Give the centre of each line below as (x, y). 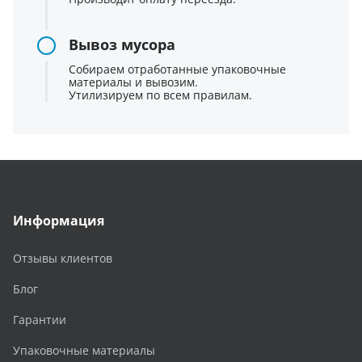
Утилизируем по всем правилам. (160, 95)
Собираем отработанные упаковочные (177, 69)
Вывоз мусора (122, 44)
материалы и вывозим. (133, 82)
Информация (59, 220)
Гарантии (40, 319)
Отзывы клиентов (63, 258)
